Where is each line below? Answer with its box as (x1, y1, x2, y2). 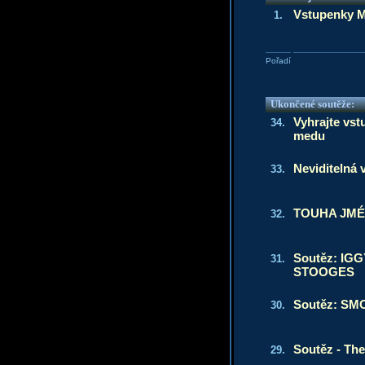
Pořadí (265, 56, 291, 65)
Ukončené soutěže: (270, 98, 354, 110)
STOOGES (292, 265, 354, 279)
